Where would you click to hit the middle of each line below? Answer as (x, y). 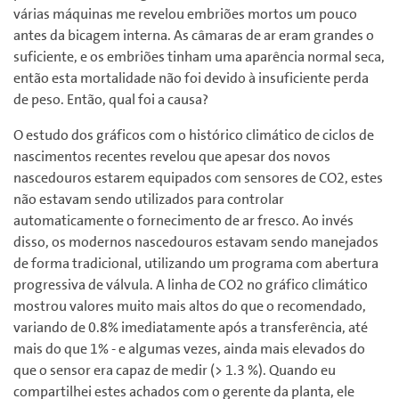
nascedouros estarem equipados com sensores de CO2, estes (198, 178)
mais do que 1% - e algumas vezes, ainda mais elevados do (189, 349)
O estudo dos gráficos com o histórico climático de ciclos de (194, 135)
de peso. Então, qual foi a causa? (111, 100)
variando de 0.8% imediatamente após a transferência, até (191, 328)
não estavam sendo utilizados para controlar (149, 199)
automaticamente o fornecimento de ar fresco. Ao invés (183, 221)
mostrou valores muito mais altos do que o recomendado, (190, 306)
